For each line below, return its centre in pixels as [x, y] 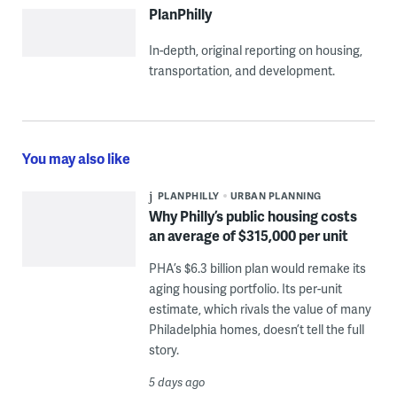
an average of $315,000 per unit [248, 235]
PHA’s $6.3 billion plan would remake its [257, 268]
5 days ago [177, 381]
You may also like [76, 158]
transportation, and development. [241, 70]
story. [163, 349]
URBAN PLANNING [276, 195]
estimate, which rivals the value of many [260, 308]
